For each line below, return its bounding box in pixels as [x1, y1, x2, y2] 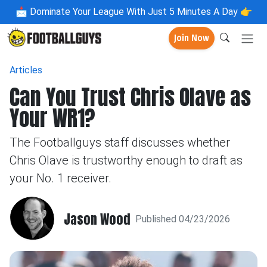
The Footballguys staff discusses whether [10, 135, 230, 150]
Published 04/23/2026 [135, 213, 230, 225]
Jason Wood [64, 209, 131, 229]
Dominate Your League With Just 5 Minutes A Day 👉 [27, 6, 252, 17]
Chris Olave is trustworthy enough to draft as [10, 153, 243, 167]
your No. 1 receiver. [10, 171, 111, 185]
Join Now [174, 32, 209, 44]
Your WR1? [10, 102, 95, 134]
